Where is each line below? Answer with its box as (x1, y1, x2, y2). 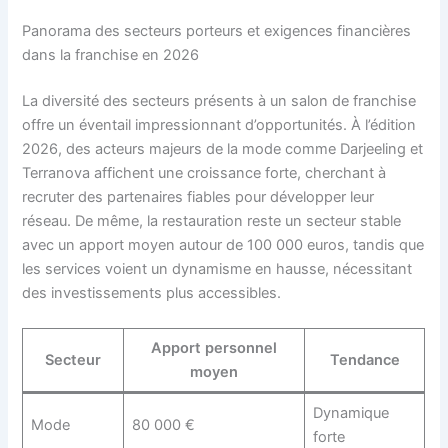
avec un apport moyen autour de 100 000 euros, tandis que (22, 235, 425, 254)
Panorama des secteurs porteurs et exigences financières (22, 21, 412, 40)
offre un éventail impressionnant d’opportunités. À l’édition (22, 115, 417, 134)
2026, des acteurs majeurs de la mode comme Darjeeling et (22, 139, 424, 158)
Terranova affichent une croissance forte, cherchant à (22, 163, 387, 182)
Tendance (329, 350, 400, 369)
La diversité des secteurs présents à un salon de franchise (22, 91, 417, 110)
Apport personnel (151, 338, 278, 357)
